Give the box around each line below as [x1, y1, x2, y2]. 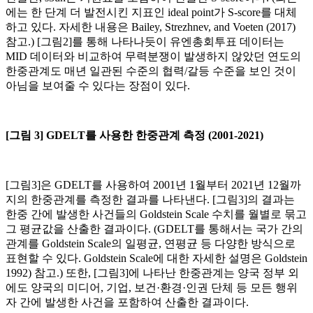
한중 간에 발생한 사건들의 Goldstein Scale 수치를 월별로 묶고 [6, 208, 307, 221]
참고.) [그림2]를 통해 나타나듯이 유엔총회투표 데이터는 [6, 36, 284, 48]
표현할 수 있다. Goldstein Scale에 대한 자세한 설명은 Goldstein [6, 252, 307, 265]
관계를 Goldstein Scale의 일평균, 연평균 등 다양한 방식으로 [6, 238, 296, 250]
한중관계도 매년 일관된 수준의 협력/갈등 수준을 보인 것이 [6, 65, 296, 78]
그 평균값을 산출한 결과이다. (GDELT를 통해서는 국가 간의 [6, 223, 303, 235]
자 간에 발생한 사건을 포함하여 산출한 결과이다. [6, 296, 249, 309]
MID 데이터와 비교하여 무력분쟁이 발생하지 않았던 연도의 [6, 50, 301, 63]
